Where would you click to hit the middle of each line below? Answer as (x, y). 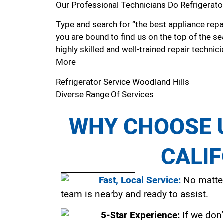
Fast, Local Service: (140, 180)
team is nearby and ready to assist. (134, 194)
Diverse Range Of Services (105, 94)
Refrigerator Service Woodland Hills (123, 82)
